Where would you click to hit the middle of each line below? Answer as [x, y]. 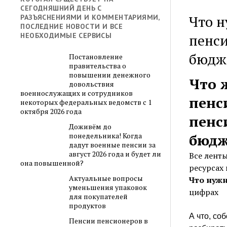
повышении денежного [109, 75]
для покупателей [98, 196]
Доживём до [90, 126]
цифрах [204, 192]
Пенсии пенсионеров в [108, 221]
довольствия [91, 84]
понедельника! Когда [105, 136]
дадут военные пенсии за [112, 145]
